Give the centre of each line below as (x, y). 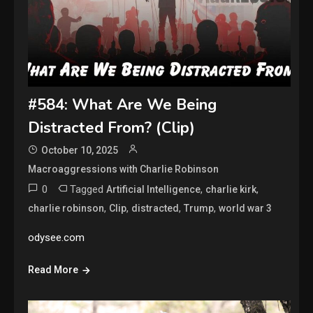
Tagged (88, 190)
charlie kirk (231, 190)
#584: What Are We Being (123, 105)
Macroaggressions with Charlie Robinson (124, 169)
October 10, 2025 (80, 151)
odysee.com (57, 238)
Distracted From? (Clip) (112, 128)
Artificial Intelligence (154, 190)
